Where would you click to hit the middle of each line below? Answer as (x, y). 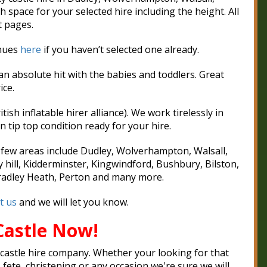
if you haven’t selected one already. (120, 50)
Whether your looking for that (161, 253)
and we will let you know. (72, 202)
